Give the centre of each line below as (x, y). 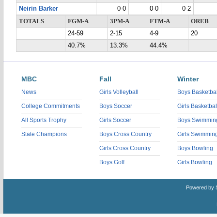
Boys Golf (112, 162)
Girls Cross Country (125, 148)
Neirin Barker (39, 9)
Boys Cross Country (125, 134)
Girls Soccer (115, 120)
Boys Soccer (116, 106)
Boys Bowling (195, 148)
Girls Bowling (195, 162)
